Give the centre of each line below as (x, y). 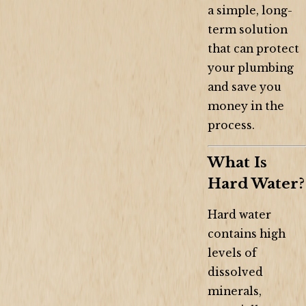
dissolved (235, 272)
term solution (248, 29)
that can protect (253, 48)
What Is (237, 162)
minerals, (235, 291)
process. (231, 125)
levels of (232, 253)
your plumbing (251, 68)
